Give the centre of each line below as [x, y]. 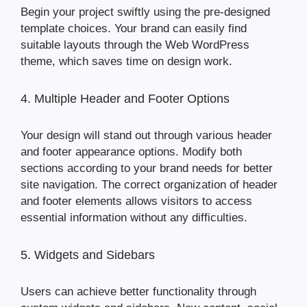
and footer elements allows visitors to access [136, 201]
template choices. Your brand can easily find [134, 29]
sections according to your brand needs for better [147, 169]
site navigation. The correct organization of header [149, 185]
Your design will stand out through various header [146, 136]
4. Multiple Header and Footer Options [125, 99]
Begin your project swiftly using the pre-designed [145, 12]
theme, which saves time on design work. [126, 62]
